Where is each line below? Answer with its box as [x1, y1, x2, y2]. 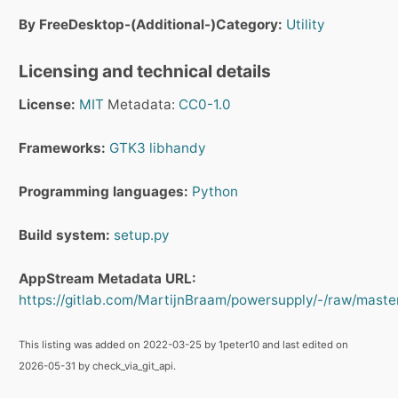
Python [192, 183, 238, 201]
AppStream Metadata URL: [19, 270, 196, 288]
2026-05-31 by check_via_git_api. [19, 360, 176, 373]
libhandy [149, 139, 206, 157]
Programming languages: [19, 183, 188, 201]
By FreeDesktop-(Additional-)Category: [19, 16, 283, 34]
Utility [286, 16, 325, 34]
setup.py [114, 227, 170, 244]
